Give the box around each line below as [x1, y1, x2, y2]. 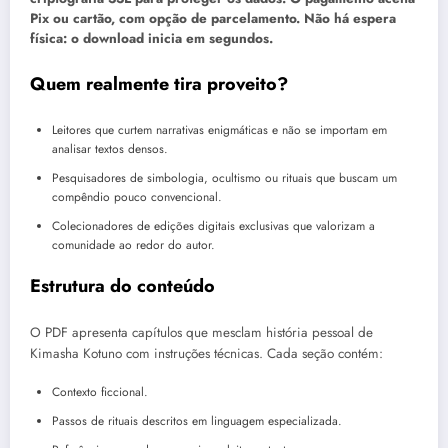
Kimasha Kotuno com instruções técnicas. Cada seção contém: [30, 344, 383, 364]
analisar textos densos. [52, 139, 168, 158]
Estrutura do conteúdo [30, 272, 215, 299]
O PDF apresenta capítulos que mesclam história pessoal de [30, 323, 373, 343]
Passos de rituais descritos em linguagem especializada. [52, 412, 342, 431]
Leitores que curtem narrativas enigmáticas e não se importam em [52, 120, 387, 139]
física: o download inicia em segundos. [30, 28, 273, 48]
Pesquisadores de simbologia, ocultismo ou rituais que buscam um [52, 168, 397, 187]
